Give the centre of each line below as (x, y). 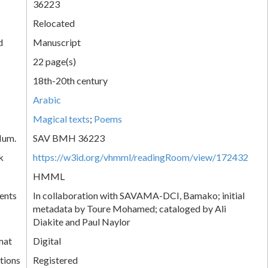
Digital (47, 240)
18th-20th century (70, 80)
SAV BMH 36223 (69, 138)
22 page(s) (54, 61)
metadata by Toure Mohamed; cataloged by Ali (130, 208)
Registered (55, 260)
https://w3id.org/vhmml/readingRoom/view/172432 (141, 157)
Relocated (54, 23)
